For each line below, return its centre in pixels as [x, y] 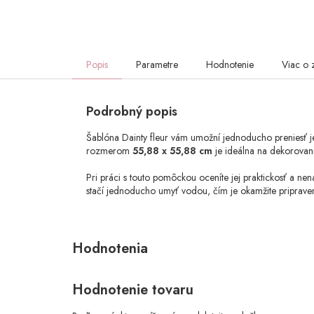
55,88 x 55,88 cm [172, 151]
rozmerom [109, 151]
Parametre [157, 65]
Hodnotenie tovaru [133, 290]
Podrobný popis [132, 112]
